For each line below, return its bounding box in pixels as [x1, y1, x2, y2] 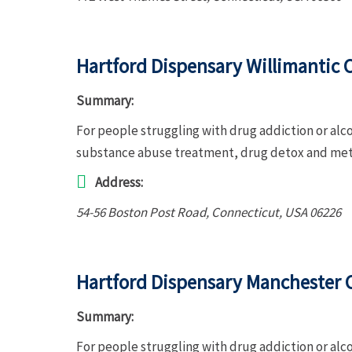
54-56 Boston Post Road [76, 203, 206, 221]
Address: [95, 174, 143, 191]
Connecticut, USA [211, 203, 307, 221]
